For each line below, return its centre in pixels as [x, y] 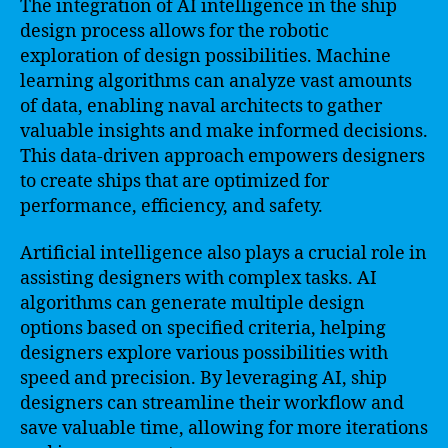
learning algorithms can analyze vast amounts [216, 81]
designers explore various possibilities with [204, 353]
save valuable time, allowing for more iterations [224, 428]
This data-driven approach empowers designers [222, 156]
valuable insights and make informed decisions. [224, 131]
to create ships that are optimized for [174, 181]
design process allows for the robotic [174, 31]
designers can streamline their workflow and [212, 403]
